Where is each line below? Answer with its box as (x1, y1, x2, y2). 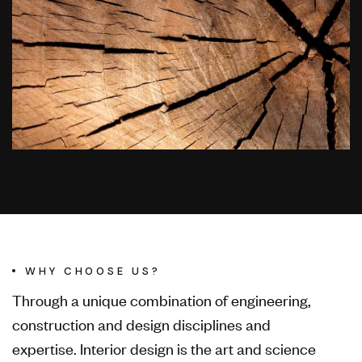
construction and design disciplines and (12, 313, 271, 334)
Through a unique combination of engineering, (12, 288, 311, 309)
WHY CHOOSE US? (25, 263, 161, 278)
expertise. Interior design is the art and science (12, 337, 316, 358)
